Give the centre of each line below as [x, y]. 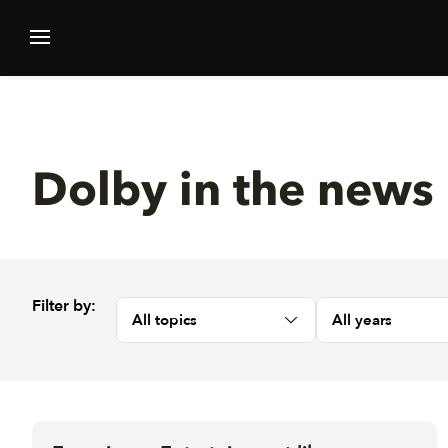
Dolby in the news [233, 193]
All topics [164, 319]
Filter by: [64, 305]
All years [362, 319]
